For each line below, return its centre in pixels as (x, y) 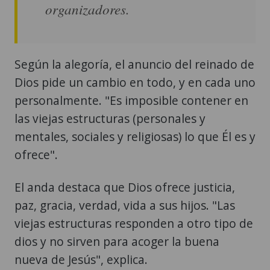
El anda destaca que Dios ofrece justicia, (125, 187)
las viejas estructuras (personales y (110, 119)
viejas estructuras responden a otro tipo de (134, 224)
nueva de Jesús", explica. (81, 260)
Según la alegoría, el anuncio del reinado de (134, 64)
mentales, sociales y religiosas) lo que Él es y (135, 137)
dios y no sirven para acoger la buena (117, 242)
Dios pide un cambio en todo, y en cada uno (135, 83)
